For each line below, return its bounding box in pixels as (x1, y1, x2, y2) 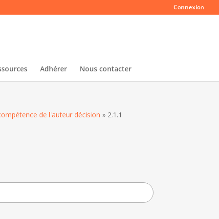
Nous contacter (79, 64, 131, 73)
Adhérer (40, 64, 67, 73)
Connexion (174, 3, 204, 11)
